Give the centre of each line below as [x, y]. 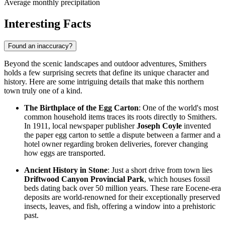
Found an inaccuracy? [40, 46]
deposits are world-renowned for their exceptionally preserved [122, 197]
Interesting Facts [47, 23]
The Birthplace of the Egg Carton [81, 107]
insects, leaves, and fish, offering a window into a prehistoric [120, 206]
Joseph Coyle [159, 126]
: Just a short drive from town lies [160, 170]
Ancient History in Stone [66, 170]
